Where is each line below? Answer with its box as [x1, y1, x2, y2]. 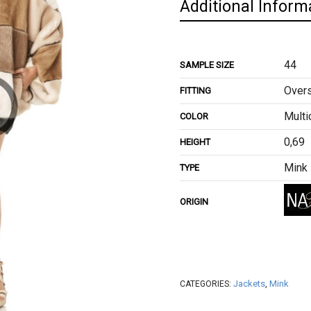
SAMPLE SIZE [180, 60, 234, 71]
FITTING [180, 85, 211, 96]
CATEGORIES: [180, 279, 233, 289]
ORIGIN [180, 196, 208, 208]
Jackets [233, 278, 265, 289]
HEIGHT [180, 137, 210, 148]
